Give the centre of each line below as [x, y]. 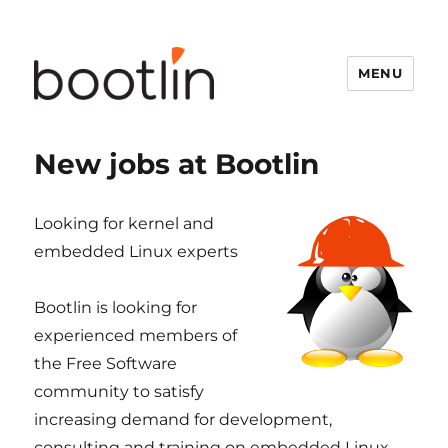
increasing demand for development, [183, 419]
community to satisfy [119, 391]
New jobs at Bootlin [177, 164]
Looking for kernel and [124, 223]
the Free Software [106, 363]
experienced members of [136, 335]
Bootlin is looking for [116, 307]
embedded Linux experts [136, 251]
